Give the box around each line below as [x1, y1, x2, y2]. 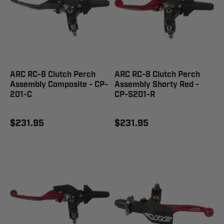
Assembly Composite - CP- [10, 79, 108, 90]
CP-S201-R [114, 89, 155, 100]
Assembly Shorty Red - [114, 79, 199, 90]
